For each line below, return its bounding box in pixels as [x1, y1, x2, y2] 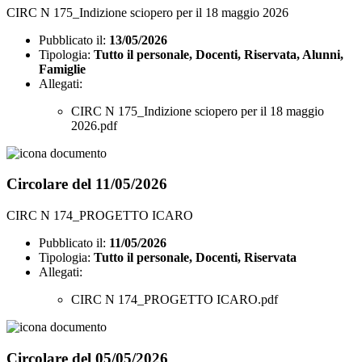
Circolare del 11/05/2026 [6, 175, 167, 193]
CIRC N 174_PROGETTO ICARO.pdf [71, 293, 278, 307]
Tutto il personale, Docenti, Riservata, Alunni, [94, 47, 343, 61]
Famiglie [39, 61, 86, 76]
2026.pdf [71, 118, 117, 133]
